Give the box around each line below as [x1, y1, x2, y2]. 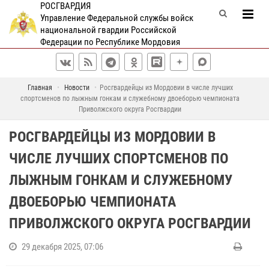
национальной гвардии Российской [40, 25, 177, 35]
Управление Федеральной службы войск [40, 13, 193, 23]
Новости [64, 83, 89, 92]
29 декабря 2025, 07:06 [22, 241, 103, 252]
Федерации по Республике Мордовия [40, 37, 180, 47]
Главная [27, 83, 52, 92]
